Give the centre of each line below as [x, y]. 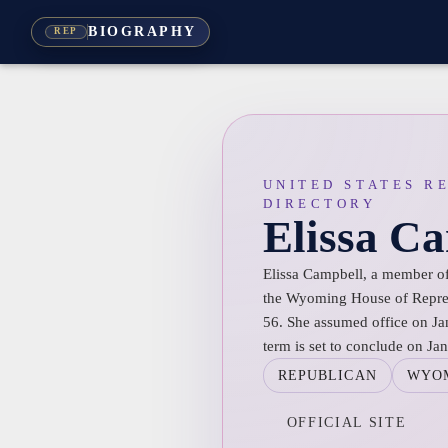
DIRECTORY [319, 203]
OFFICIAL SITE [346, 422]
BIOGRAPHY [142, 32]
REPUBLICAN [327, 375]
